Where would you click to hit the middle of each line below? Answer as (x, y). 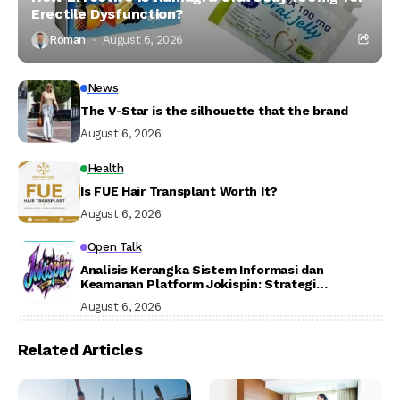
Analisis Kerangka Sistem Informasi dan (202, 269)
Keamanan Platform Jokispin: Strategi (198, 283)
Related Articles (80, 349)
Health (105, 169)
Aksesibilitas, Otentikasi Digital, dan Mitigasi (218, 298)
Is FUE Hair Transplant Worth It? (179, 192)
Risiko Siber (117, 312)
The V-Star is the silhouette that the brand (214, 111)
